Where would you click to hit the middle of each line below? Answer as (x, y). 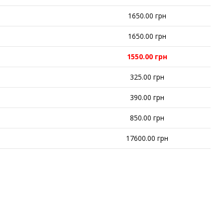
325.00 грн (147, 77)
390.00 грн (147, 98)
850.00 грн (147, 118)
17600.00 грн (147, 138)
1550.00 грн (147, 57)
